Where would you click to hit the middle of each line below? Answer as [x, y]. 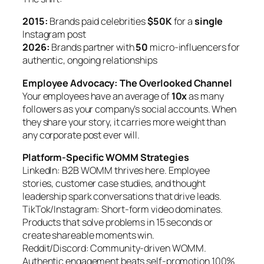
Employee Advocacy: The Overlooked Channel [127, 83]
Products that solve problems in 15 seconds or [118, 222]
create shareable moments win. [89, 235]
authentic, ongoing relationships [90, 60]
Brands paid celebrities [98, 22]
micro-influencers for [194, 47]
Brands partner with [93, 47]
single [209, 22]
